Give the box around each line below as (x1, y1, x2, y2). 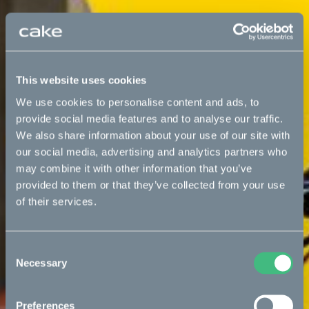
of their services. (16, 195, 97, 207)
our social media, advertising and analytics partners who (16, 146, 287, 157)
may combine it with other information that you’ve (16, 162, 252, 174)
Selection (5, 259, 47, 271)
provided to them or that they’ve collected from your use (16, 179, 285, 190)
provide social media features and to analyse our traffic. (16, 112, 283, 124)
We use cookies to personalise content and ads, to (16, 96, 259, 108)
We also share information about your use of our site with (16, 129, 290, 141)
